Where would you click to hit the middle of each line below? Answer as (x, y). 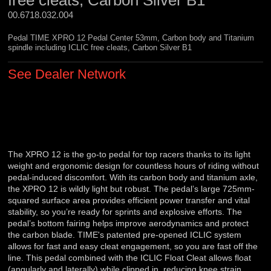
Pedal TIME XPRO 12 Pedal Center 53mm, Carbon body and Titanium (131, 38)
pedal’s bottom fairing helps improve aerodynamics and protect (129, 224)
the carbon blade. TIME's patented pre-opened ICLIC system (125, 235)
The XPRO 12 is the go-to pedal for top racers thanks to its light (129, 155)
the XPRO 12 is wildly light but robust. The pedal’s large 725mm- (132, 189)
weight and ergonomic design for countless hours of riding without (134, 166)
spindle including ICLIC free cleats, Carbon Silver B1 (100, 48)
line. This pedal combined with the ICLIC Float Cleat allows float (130, 258)
